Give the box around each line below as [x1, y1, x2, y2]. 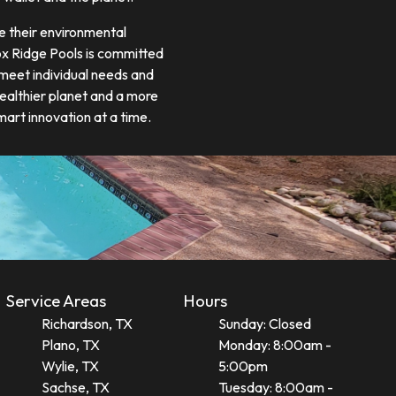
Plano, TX [41, 336, 100, 354]
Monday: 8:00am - [218, 336, 332, 354]
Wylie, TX [41, 357, 99, 376]
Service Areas [5, 290, 106, 312]
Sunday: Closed [218, 315, 312, 333]
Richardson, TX [41, 315, 133, 333]
